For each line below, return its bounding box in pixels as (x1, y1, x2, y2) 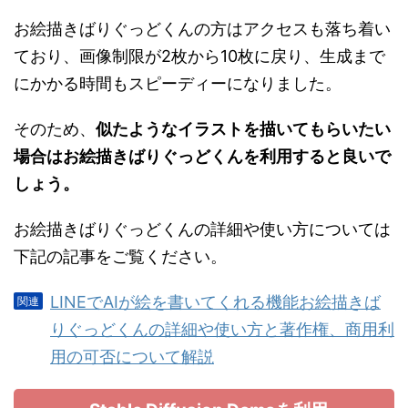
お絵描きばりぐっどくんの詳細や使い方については (14, 219, 391, 239)
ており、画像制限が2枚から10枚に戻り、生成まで (14, 46, 385, 66)
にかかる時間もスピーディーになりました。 (14, 73, 342, 93)
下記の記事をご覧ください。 (14, 246, 227, 266)
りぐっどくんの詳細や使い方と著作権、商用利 (50, 319, 394, 339)
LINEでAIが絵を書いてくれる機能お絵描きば (50, 291, 381, 311)
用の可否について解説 (50, 346, 214, 366)
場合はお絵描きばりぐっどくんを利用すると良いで (14, 146, 391, 166)
